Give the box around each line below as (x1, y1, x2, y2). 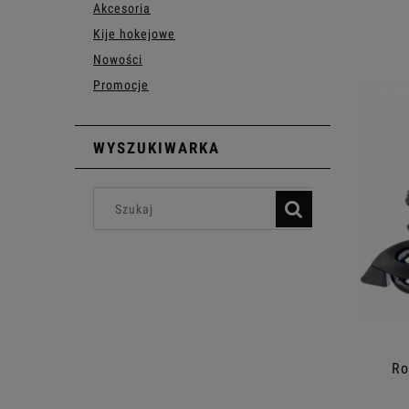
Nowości (93, 52, 142, 67)
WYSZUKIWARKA (93, 139, 220, 157)
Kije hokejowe (93, 26, 175, 41)
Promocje (93, 78, 149, 92)
